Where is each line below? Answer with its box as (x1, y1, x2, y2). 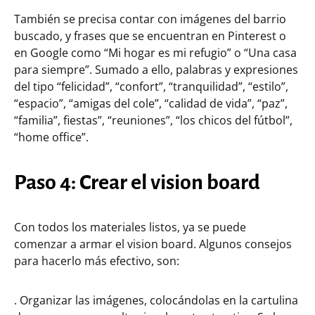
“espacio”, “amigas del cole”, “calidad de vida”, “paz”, (14, 95, 288, 111)
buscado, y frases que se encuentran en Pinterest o (14, 27, 286, 44)
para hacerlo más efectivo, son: (14, 252, 179, 269)
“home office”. (14, 129, 89, 145)
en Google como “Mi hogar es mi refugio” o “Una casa (14, 44, 297, 60)
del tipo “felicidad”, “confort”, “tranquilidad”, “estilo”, (14, 78, 288, 94)
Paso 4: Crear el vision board (14, 170, 260, 193)
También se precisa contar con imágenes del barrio (14, 11, 286, 27)
